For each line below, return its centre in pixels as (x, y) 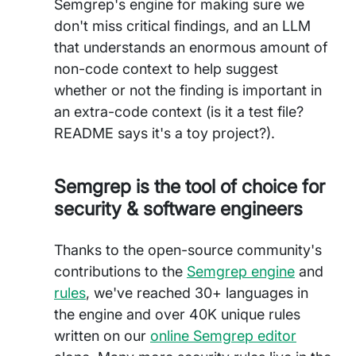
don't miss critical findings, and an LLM (182, 26)
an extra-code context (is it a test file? (179, 112)
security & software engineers (178, 209)
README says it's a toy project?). (164, 133)
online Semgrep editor (223, 336)
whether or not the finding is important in (188, 90)
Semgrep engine (241, 271)
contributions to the (120, 271)
